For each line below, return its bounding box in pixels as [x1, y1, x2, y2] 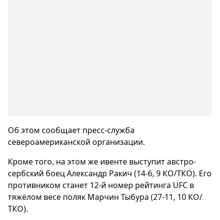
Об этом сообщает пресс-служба [8, 125, 135, 136]
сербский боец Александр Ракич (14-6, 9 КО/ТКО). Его [8, 168, 212, 179]
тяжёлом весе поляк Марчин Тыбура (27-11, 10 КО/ [8, 192, 202, 202]
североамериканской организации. [8, 137, 145, 147]
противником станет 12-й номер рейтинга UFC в [8, 180, 194, 191]
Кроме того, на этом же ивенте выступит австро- [8, 156, 196, 167]
